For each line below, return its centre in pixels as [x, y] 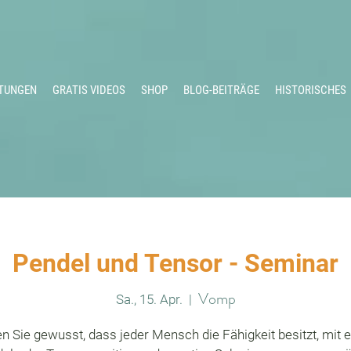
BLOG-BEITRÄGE [221, 90]
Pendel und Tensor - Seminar [175, 263]
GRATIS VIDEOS [89, 90]
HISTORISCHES [311, 90]
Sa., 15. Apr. [149, 299]
